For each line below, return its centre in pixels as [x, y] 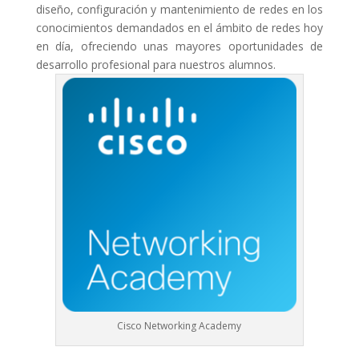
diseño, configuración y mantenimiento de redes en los [179, 9]
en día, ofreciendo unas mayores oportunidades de [179, 46]
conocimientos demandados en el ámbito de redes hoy [179, 28]
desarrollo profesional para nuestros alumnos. [155, 65]
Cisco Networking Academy [179, 326]
